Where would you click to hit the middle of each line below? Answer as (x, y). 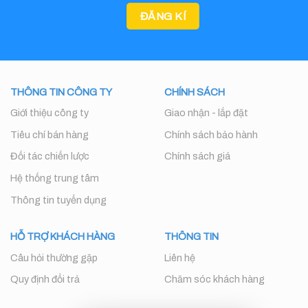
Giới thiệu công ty (49, 113)
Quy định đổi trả (45, 279)
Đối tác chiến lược (50, 156)
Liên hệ (180, 257)
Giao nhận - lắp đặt (206, 113)
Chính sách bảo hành (211, 134)
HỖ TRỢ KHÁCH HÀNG (63, 237)
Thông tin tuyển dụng (58, 200)
